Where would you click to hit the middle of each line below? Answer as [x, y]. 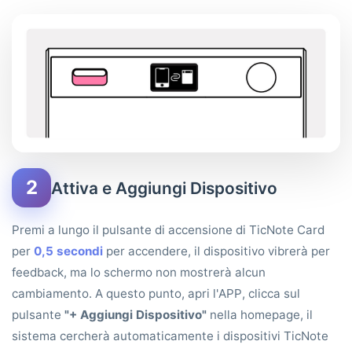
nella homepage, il [260, 315]
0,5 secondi [68, 251]
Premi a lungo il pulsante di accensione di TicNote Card [168, 230]
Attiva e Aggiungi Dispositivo [164, 188]
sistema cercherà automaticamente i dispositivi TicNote [170, 336]
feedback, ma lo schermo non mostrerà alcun [139, 273]
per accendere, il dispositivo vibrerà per [216, 251]
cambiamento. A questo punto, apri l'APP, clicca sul [156, 294]
